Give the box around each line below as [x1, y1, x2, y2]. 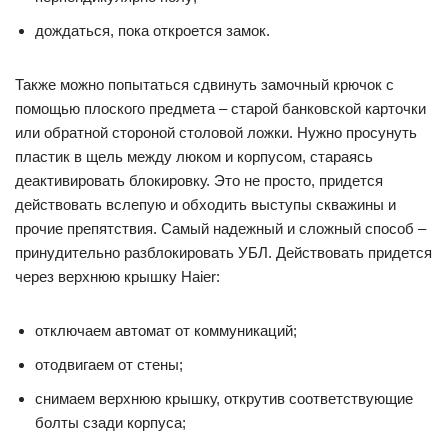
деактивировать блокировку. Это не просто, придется [15, 172, 383, 189]
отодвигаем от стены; [35, 356, 183, 373]
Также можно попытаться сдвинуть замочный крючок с [15, 76, 394, 93]
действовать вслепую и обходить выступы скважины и [15, 196, 396, 213]
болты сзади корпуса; [35, 414, 186, 431]
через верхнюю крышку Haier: [15, 268, 220, 285]
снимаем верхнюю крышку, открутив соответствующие [35, 390, 413, 407]
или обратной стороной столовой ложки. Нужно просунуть [15, 124, 417, 141]
